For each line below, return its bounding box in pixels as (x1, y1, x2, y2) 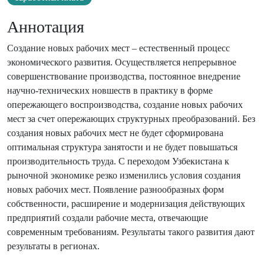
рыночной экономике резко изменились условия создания (7, 170, 240, 181)
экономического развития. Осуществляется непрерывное (7, 57, 236, 68)
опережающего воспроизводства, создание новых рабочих (7, 100, 243, 110)
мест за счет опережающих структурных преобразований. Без (7, 114, 255, 124)
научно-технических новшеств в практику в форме (7, 85, 213, 96)
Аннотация (7, 18, 84, 37)
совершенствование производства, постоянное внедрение (7, 71, 240, 82)
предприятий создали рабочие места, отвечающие (7, 213, 208, 223)
